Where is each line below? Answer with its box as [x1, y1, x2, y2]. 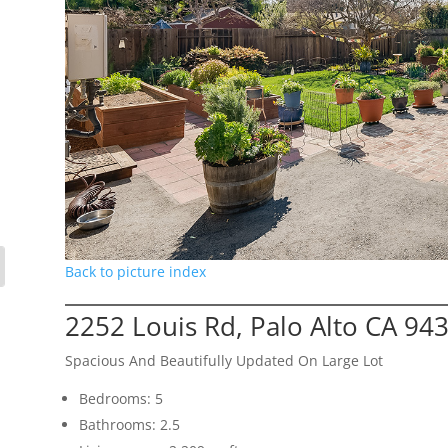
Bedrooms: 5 [78, 388, 163, 408]
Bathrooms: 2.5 [78, 414, 180, 434]
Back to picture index [64, 261, 206, 281]
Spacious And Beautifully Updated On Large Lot [64, 350, 383, 370]
